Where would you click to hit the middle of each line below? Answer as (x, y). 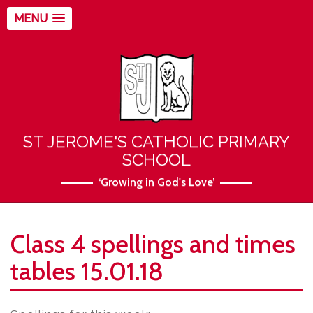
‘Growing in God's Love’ (156, 182)
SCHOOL (156, 160)
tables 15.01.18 (87, 271)
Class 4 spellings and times (153, 244)
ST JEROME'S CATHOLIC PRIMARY (156, 141)
